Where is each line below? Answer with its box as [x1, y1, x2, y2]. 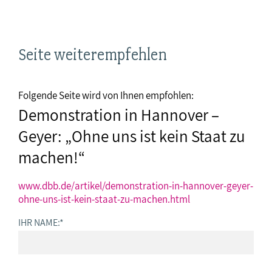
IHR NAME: [18, 216, 59, 228]
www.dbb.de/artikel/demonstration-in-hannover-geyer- [18, 179, 253, 192]
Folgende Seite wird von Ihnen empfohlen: [18, 89, 194, 102]
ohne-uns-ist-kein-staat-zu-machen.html [18, 192, 190, 206]
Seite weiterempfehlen [18, 45, 167, 64]
